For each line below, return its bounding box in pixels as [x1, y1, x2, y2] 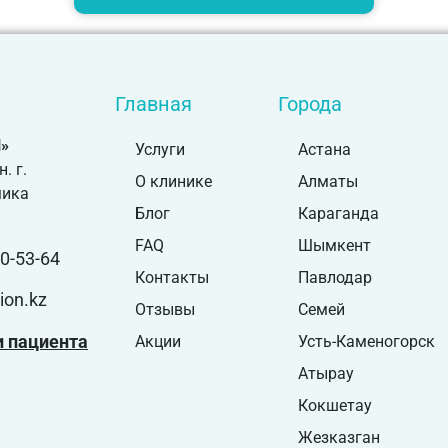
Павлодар [297, 268, 372, 288]
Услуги [135, 140, 186, 160]
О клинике [135, 172, 213, 192]
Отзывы [135, 300, 196, 320]
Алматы [297, 172, 358, 192]
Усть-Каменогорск [297, 332, 435, 352]
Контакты [135, 268, 210, 288]
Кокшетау [297, 396, 372, 416]
